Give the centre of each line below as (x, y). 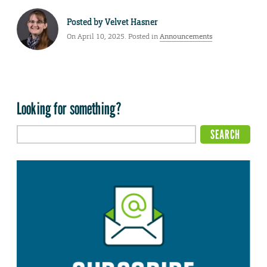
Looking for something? (69, 109)
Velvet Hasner (131, 22)
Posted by (86, 22)
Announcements (186, 36)
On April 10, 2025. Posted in (113, 36)
